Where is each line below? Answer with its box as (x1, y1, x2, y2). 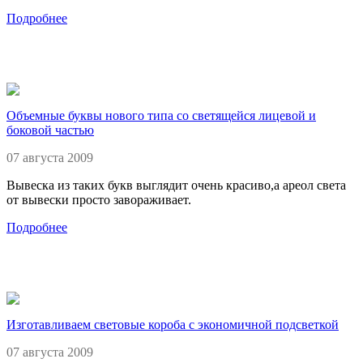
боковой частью (6, 122, 94, 137)
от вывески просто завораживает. (6, 192, 191, 207)
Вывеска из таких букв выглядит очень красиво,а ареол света (6, 177, 346, 192)
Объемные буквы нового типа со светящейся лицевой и (6, 108, 316, 122)
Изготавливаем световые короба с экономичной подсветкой (6, 317, 339, 331)
